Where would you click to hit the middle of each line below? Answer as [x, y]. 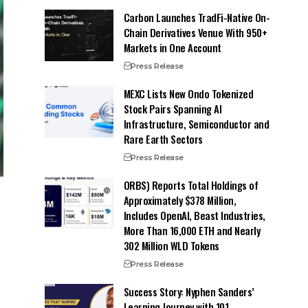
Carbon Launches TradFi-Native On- [197, 17]
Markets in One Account [172, 47]
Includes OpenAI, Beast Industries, [194, 215]
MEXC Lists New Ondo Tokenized [188, 93]
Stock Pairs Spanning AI [173, 108]
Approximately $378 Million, [180, 200]
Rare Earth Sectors [163, 139]
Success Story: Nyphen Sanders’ [189, 291]
